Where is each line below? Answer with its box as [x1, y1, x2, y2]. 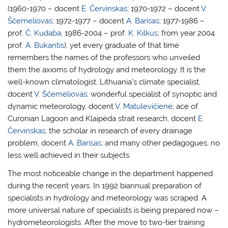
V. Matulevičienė [115, 102, 173, 111]
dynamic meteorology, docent [8, 102, 116, 111]
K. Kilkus [128, 28, 158, 38]
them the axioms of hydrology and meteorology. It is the [8, 65, 206, 75]
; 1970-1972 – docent [127, 4, 202, 14]
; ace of [173, 102, 198, 111]
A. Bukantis [25, 41, 65, 50]
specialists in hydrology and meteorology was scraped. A [8, 193, 207, 203]
